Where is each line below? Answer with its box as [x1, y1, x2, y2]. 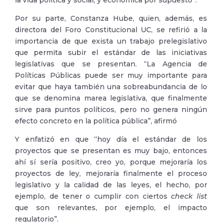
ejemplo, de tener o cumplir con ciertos [15, 192, 171, 201]
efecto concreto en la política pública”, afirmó [15, 116, 177, 125]
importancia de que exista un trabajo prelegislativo [15, 37, 207, 46]
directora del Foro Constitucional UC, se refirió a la [15, 25, 207, 34]
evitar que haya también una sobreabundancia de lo [15, 82, 207, 91]
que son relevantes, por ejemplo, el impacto [15, 203, 207, 212]
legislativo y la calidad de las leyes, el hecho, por [15, 180, 207, 189]
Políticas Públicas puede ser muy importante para [15, 71, 207, 80]
